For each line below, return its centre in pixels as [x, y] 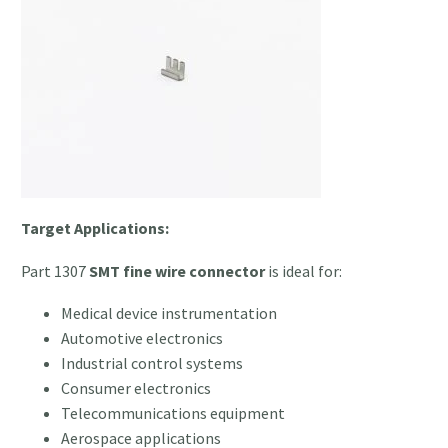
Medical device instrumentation [169, 313]
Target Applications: [95, 228]
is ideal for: [303, 270]
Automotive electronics [142, 338]
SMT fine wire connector [177, 270]
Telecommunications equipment [173, 413]
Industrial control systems [152, 363]
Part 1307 [55, 270]
